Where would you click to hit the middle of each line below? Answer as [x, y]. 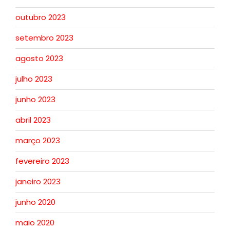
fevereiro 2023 [42, 161]
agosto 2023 [39, 59]
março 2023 [38, 141]
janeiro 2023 [38, 182]
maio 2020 [35, 223]
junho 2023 [35, 100]
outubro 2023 [41, 17]
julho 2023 [34, 79]
